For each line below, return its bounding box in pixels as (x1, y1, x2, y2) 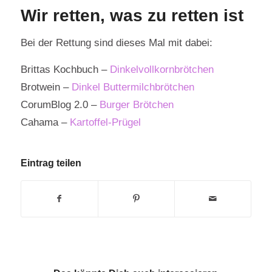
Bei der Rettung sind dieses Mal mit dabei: (20, 36, 212, 49)
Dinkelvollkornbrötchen (109, 63, 214, 75)
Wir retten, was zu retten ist (20, 6, 243, 25)
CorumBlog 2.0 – (20, 98, 100, 110)
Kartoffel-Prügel (69, 115, 141, 128)
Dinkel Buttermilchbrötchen (71, 80, 194, 93)
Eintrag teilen (20, 158, 81, 169)
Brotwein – (20, 80, 72, 93)
